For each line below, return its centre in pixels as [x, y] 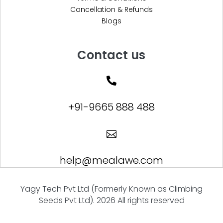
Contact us [111, 55]
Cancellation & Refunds [111, 9]
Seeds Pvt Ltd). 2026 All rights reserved [111, 200]
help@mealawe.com [111, 160]
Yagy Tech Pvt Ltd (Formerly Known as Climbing [111, 189]
